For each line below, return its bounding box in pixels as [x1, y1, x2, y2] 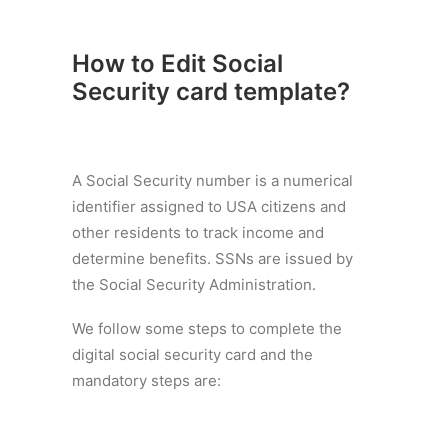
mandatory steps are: [72, 371, 221, 390]
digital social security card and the [72, 345, 313, 364]
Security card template [72, 77, 337, 106]
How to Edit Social [72, 49, 283, 78]
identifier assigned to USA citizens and [72, 197, 346, 216]
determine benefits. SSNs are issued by [72, 249, 353, 268]
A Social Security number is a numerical [72, 171, 353, 190]
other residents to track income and [72, 223, 324, 242]
